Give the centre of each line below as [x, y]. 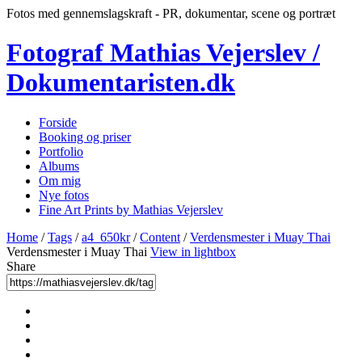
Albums [59, 166]
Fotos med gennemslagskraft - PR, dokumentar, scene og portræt [171, 13]
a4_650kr [106, 237]
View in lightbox [193, 251]
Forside [58, 122]
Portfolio [61, 151]
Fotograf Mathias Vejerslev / [163, 53]
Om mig [60, 180]
